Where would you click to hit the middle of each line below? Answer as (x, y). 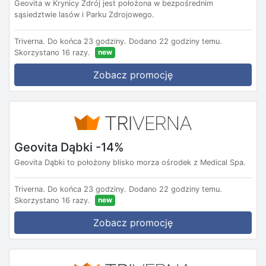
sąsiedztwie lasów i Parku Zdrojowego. (84, 15)
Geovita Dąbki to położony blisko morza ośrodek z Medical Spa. (130, 162)
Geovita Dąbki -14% (69, 147)
